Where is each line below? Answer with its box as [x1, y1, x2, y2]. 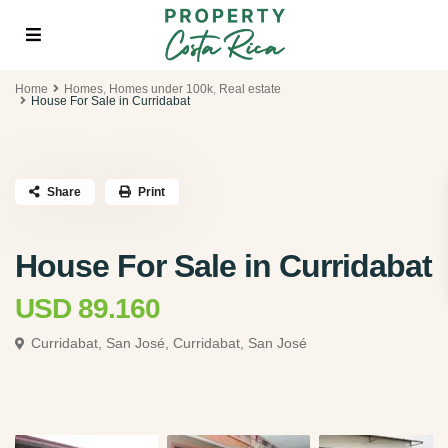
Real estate [219, 82, 281, 96]
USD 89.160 [15, 293, 160, 324]
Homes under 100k [109, 82, 213, 96]
